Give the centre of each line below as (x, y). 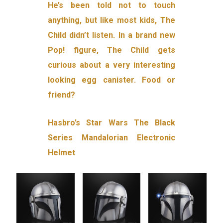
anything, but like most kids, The (111, 20)
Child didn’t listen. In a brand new (111, 35)
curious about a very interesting (111, 65)
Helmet (62, 153)
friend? (62, 95)
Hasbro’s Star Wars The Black (111, 123)
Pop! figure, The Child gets (111, 50)
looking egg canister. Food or (111, 80)
